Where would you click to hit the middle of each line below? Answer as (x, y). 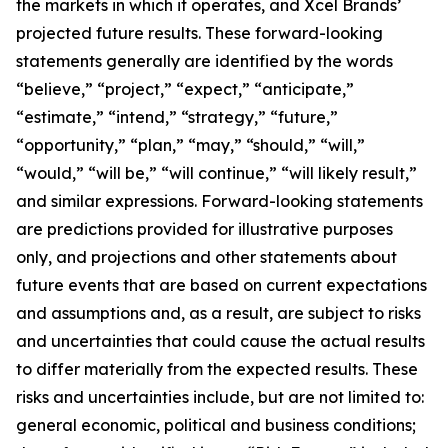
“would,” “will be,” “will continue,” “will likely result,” (216, 173)
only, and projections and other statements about (206, 257)
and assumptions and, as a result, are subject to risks (218, 313)
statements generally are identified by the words (204, 61)
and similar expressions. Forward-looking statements (219, 201)
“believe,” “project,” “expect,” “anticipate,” (185, 89)
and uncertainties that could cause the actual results (220, 341)
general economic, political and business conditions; (216, 425)
